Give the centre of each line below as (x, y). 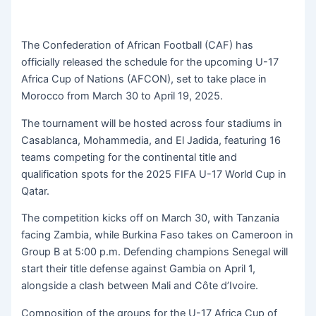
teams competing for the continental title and (129, 157)
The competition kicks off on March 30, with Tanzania (151, 218)
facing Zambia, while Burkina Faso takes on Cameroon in (158, 235)
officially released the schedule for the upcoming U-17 (150, 62)
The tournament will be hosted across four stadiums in (152, 123)
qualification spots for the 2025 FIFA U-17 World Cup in (154, 174)
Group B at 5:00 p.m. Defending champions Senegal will (155, 252)
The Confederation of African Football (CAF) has (138, 45)
